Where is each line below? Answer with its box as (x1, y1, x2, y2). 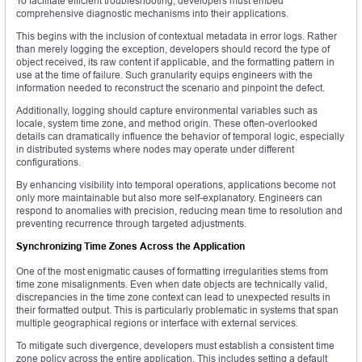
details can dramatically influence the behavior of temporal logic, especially (16, 130, 344, 143)
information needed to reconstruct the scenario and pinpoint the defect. (16, 82, 325, 95)
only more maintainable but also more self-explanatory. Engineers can (16, 192, 322, 204)
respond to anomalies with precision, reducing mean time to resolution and (16, 204, 343, 217)
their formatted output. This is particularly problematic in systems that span (16, 304, 339, 317)
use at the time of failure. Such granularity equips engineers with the (16, 69, 313, 82)
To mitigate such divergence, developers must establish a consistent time (16, 339, 335, 352)
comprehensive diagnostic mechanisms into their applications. (16, 7, 288, 20)
